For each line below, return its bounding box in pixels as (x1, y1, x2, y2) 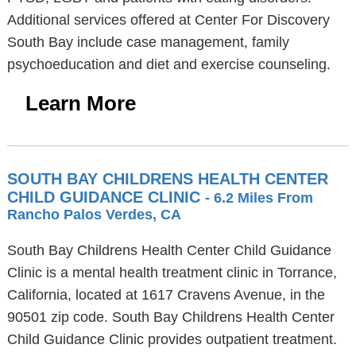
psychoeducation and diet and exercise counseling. (6, 56, 331, 72)
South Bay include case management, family (6, 34, 289, 50)
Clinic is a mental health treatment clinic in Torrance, (6, 265, 337, 281)
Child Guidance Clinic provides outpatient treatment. (6, 331, 337, 347)
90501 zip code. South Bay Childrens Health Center (6, 309, 335, 325)
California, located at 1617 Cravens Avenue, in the (6, 287, 325, 303)
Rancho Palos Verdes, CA (6, 207, 181, 222)
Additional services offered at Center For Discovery (6, 12, 330, 28)
